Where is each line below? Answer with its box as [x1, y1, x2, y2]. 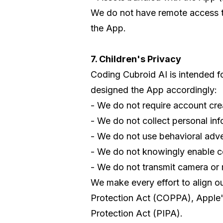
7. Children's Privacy [91, 53, 181, 64]
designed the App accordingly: [91, 84, 217, 95]
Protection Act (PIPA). [91, 208, 183, 219]
